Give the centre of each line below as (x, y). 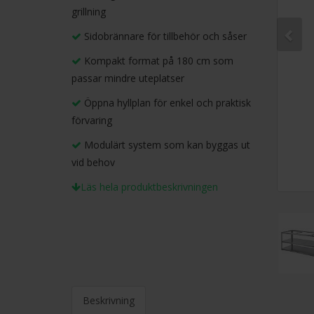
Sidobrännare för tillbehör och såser (164, 36)
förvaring (92, 121)
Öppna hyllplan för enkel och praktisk (166, 103)
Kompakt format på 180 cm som (157, 61)
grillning (89, 12)
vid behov (93, 163)
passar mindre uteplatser (128, 78)
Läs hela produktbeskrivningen (149, 187)
